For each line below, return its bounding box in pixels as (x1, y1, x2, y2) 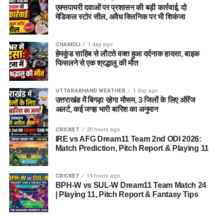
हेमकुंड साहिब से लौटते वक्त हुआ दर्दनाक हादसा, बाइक (55, 49, 200, 58)
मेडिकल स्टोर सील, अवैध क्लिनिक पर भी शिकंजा (55, 12, 185, 21)
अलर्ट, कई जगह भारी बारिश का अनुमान (55, 105, 158, 113)
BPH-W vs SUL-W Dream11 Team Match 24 (55, 181, 207, 189)
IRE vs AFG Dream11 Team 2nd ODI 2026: (55, 134, 201, 143)
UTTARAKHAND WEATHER (55, 87, 126, 94)
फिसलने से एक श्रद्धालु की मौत (55, 58, 138, 67)
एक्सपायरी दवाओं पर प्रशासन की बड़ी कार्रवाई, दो (55, 3, 187, 12)
